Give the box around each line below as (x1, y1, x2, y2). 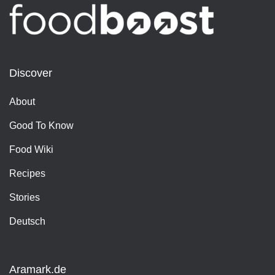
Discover (9, 66, 52, 79)
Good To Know (9, 120, 74, 131)
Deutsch (9, 215, 45, 227)
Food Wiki (9, 144, 53, 155)
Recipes (9, 168, 45, 179)
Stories (9, 192, 40, 203)
